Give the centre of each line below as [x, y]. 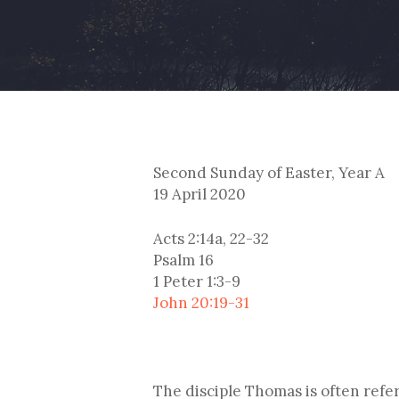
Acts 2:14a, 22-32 [211, 238]
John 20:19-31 [201, 302]
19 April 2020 [199, 194]
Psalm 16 [183, 260]
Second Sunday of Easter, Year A [269, 173]
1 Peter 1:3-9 [197, 281]
